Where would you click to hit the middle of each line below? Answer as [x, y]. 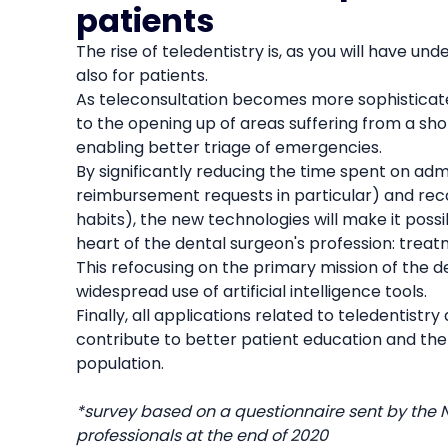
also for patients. [141, 75]
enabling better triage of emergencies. [228, 147]
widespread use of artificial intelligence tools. [251, 291]
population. [119, 363]
